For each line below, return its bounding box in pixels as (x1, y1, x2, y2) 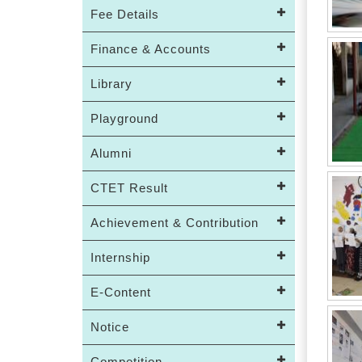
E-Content (90, 285, 151, 299)
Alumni (90, 146, 132, 160)
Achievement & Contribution (90, 216, 259, 229)
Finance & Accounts (90, 42, 211, 56)
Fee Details (90, 7, 159, 21)
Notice (90, 320, 129, 334)
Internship (90, 250, 150, 264)
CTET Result (90, 181, 168, 195)
